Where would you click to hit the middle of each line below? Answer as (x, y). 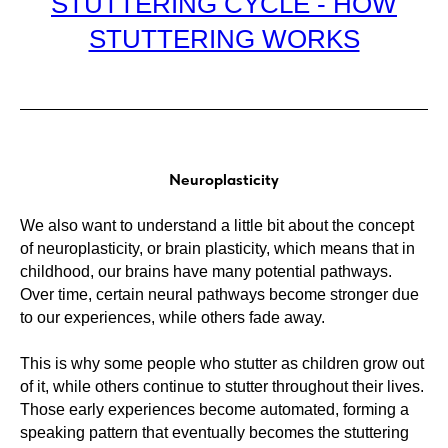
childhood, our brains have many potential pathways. (206, 271)
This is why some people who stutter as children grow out (222, 363)
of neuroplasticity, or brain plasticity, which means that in (217, 248)
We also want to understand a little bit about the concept (217, 225)
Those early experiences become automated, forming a (214, 409)
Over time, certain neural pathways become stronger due (219, 294)
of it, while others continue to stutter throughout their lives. (222, 386)
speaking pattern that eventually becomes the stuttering (214, 432)
